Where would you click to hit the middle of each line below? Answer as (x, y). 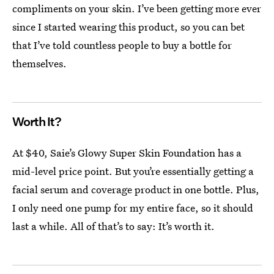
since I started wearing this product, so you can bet (128, 26)
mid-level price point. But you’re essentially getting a (133, 171)
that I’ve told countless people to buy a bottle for (122, 45)
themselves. (39, 63)
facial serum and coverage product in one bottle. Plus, (136, 189)
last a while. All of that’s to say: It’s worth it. (113, 226)
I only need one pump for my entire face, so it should (133, 207)
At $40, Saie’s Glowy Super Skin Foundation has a (127, 152)
